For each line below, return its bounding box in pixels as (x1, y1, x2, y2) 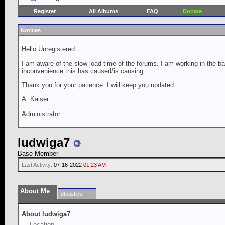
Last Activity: (22, 162, 52, 168)
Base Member (18, 150, 58, 157)
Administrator (22, 109, 60, 118)
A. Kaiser (22, 95, 49, 103)
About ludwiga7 (22, 210, 70, 218)
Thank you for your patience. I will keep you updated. (22, 81, 176, 89)
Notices (21, 27, 41, 33)
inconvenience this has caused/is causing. (22, 67, 145, 75)
